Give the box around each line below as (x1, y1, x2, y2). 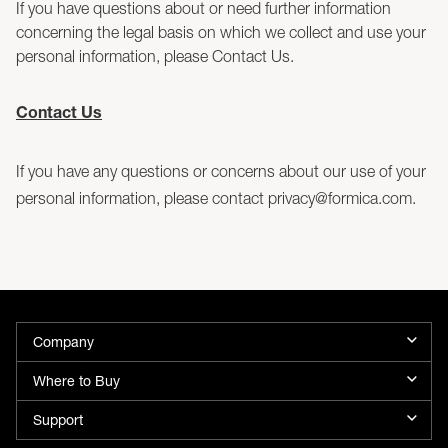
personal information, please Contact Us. (16, 47, 294, 65)
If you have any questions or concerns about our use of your (16, 162, 426, 180)
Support (33, 411, 83, 428)
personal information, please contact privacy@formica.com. (16, 189, 416, 207)
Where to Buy (33, 372, 120, 389)
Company (33, 333, 94, 350)
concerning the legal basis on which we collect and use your (16, 23, 426, 41)
